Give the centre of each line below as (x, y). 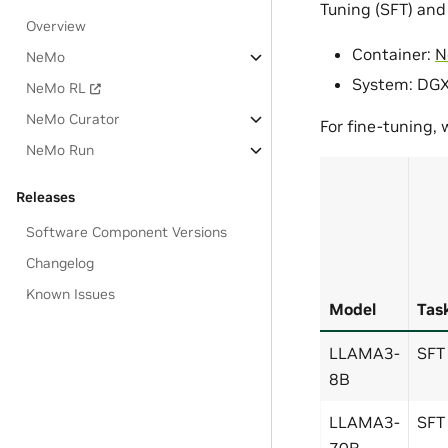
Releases (45, 197)
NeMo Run (60, 150)
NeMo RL (56, 88)
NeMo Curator (73, 119)
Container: (393, 53)
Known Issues (71, 294)
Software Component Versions (127, 232)
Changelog (60, 263)
